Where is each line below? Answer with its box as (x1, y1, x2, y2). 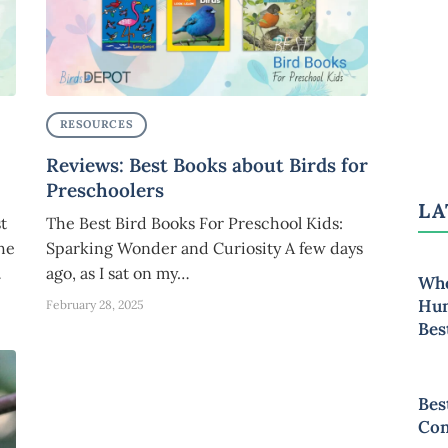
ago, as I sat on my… (46, 262, 190, 283)
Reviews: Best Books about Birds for (46, 152, 368, 177)
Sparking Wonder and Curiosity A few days (46, 237, 363, 258)
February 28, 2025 (46, 296, 144, 312)
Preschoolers (46, 177, 164, 202)
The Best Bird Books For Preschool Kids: (46, 212, 343, 233)
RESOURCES (59, 117, 134, 132)
